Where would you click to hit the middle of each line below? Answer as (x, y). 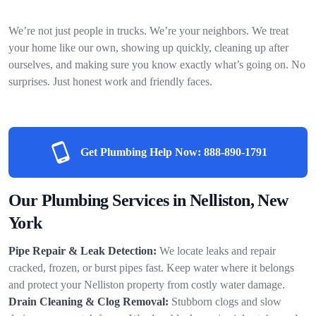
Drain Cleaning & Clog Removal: (89, 301)
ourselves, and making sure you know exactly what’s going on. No (157, 64)
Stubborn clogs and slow (226, 301)
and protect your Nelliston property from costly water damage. (147, 284)
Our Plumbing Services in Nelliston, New (148, 200)
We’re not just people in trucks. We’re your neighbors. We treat (148, 30)
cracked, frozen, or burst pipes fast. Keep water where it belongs (151, 267)
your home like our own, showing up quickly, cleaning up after (148, 47)
